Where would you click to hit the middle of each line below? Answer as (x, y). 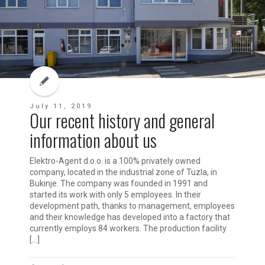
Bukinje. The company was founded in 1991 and (119, 183)
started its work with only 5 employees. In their (115, 194)
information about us (93, 140)
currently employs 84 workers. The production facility (128, 228)
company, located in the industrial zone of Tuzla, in (123, 172)
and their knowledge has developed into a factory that (130, 217)
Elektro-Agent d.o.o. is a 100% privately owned (115, 161)
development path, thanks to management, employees (132, 206)
